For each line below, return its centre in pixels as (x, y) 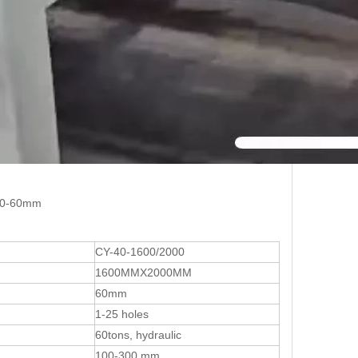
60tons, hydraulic (138, 335)
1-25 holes (122, 314)
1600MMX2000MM (143, 273)
